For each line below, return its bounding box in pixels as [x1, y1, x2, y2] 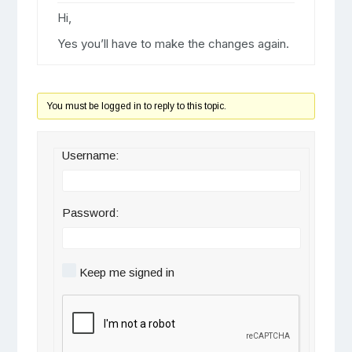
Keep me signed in [79, 266, 174, 280]
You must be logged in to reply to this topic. [46, 101, 226, 112]
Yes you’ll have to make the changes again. [57, 36, 289, 52]
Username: [61, 148, 119, 163]
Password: [61, 206, 119, 220]
